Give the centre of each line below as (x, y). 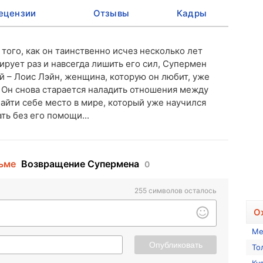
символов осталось (183, 190)
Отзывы (111, 13)
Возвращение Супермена (80, 164)
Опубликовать (176, 245)
